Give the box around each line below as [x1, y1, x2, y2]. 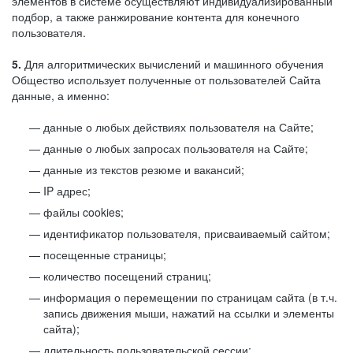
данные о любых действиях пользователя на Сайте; [43, 119, 314, 135]
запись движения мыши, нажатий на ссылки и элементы [43, 305, 334, 321]
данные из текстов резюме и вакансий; [43, 162, 244, 177]
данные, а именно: [12, 87, 110, 103]
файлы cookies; [43, 204, 124, 220]
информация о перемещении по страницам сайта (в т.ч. [43, 289, 337, 305]
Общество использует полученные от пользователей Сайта [12, 72, 321, 87]
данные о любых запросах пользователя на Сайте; [43, 140, 308, 156]
